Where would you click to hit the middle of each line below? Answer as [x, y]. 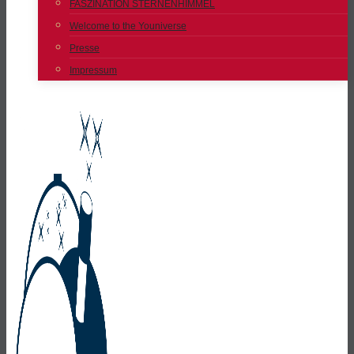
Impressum [93, 70]
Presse [85, 48]
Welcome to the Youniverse [128, 26]
